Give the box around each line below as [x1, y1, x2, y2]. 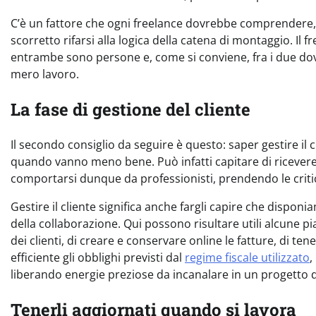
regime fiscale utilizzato [185, 250, 310, 266]
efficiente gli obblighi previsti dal [11, 250, 185, 266]
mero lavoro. [11, 66, 79, 83]
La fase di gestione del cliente [11, 98, 250, 121]
